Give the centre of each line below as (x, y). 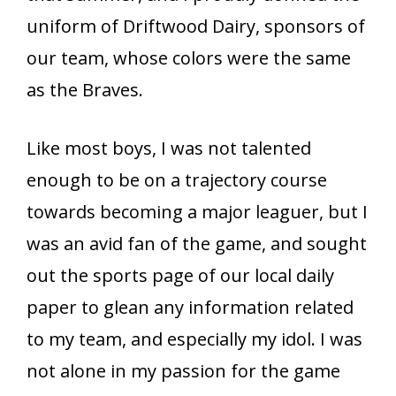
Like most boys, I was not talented (169, 148)
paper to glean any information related (190, 308)
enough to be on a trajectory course (177, 180)
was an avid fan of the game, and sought (197, 244)
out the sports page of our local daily (180, 276)
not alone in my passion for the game (183, 371)
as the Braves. (85, 90)
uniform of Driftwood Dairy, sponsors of (196, 27)
